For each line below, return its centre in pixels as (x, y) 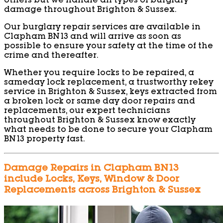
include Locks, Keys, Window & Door (92, 180)
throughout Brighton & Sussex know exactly (100, 121)
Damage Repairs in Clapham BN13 (91, 169)
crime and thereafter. (51, 56)
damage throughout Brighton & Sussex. (90, 11)
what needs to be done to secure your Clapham (108, 131)
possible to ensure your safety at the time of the (109, 47)
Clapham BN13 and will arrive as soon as (93, 38)
